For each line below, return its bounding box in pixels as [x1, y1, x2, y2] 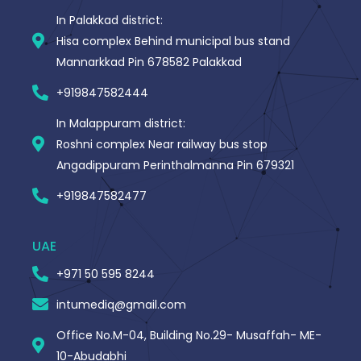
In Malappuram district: [56, 115, 185, 132]
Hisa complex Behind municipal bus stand [56, 33, 290, 50]
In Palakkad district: [56, 12, 163, 29]
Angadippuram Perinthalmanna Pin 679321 [56, 157, 294, 174]
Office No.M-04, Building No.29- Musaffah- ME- [56, 327, 322, 344]
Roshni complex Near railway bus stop [56, 136, 268, 153]
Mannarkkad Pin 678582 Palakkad [56, 54, 242, 71]
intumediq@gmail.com [56, 297, 186, 313]
